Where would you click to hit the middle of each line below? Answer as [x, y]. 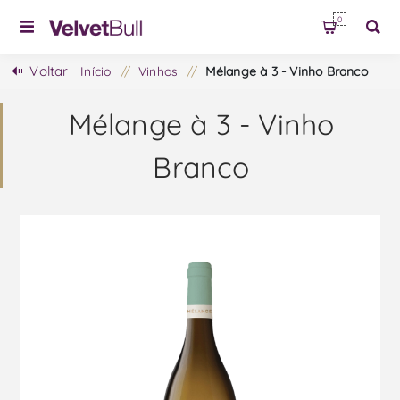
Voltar [49, 71]
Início [96, 71]
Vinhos [158, 71]
